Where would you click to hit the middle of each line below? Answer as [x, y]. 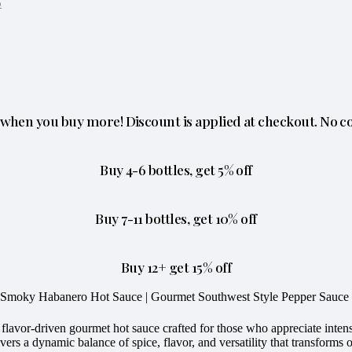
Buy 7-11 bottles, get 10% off [176, 218]
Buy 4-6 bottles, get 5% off [176, 170]
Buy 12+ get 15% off [176, 267]
